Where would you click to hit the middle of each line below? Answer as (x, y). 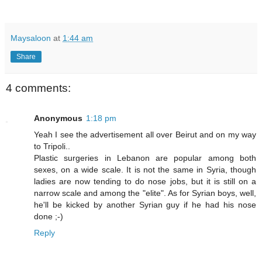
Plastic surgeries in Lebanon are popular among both (145, 158)
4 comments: (38, 88)
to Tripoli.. (52, 146)
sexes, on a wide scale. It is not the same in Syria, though (145, 170)
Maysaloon (31, 38)
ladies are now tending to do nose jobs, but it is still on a (145, 182)
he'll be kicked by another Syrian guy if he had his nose (145, 205)
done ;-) (49, 217)
